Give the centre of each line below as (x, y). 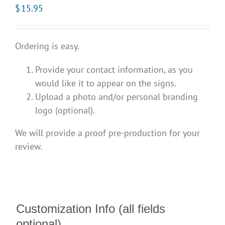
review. (29, 147)
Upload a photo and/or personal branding (117, 97)
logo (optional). (65, 110)
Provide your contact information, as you (114, 70)
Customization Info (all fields (91, 209)
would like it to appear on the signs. (106, 83)
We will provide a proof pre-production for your (107, 133)
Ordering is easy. (47, 46)
